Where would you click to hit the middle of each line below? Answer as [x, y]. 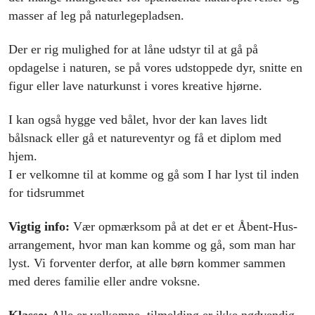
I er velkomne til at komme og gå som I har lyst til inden [154, 175]
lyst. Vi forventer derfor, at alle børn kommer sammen [147, 263]
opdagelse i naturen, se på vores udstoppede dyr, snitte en [155, 68]
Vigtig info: [41, 227]
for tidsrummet [46, 193]
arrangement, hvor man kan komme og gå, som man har [152, 245]
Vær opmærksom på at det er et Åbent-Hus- [185, 227]
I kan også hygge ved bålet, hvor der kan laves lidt [138, 120]
